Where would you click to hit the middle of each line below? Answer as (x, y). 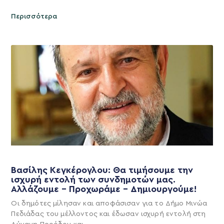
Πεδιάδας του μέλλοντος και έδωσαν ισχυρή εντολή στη (108, 214)
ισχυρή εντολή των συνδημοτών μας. (93, 180)
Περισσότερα (34, 16)
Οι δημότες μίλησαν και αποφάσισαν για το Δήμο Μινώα (109, 204)
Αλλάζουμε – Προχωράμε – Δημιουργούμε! (105, 189)
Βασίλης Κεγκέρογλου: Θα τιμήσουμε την (102, 170)
